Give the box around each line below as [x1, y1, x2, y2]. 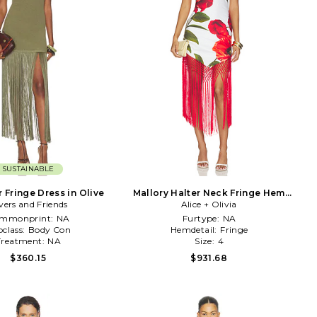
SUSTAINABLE [1, 163, 54, 173]
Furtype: [182, 212, 222, 224]
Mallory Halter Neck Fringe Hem [132, 187, 285, 198]
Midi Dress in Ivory [164, 198, 253, 209]
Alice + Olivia [180, 198, 237, 209]
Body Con [28, 224, 71, 235]
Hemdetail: [170, 224, 220, 235]
